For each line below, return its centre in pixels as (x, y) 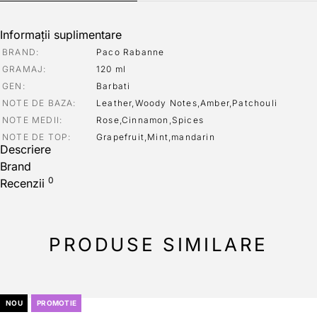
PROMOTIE (57, 303)
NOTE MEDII (31, 120)
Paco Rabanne (131, 52)
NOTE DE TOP (35, 137)
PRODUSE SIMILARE (158, 245)
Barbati (114, 86)
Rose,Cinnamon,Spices (150, 120)
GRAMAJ (23, 69)
